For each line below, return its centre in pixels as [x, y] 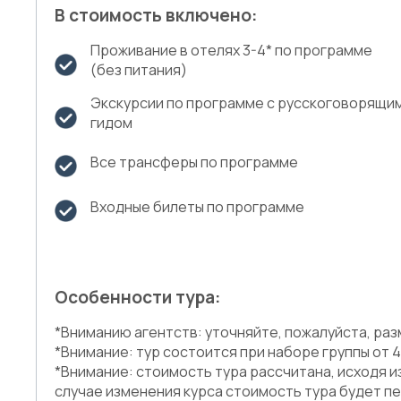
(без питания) [139, 70]
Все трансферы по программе [194, 162]
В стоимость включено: [156, 15]
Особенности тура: [137, 297]
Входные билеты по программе [197, 206]
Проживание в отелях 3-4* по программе [231, 50]
